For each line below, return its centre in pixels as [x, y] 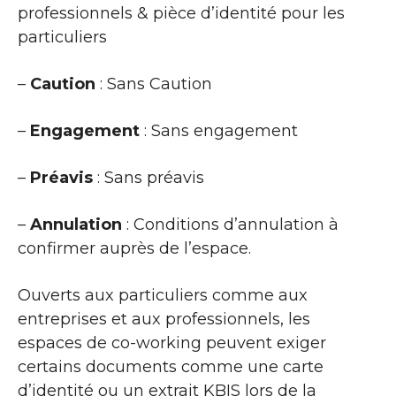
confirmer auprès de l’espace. [134, 248]
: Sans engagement [219, 130]
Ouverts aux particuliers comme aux [163, 295]
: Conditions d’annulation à [230, 224]
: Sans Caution [154, 84]
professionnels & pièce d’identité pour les [181, 13]
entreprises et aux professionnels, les [164, 319]
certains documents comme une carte [171, 366]
